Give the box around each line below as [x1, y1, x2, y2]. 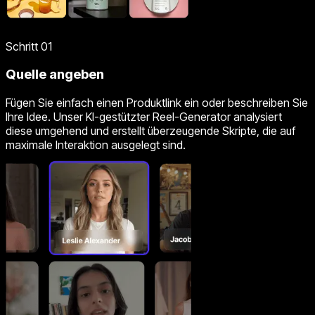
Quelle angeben [6, 66, 104, 83]
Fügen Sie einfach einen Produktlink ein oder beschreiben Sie [6, 96, 308, 110]
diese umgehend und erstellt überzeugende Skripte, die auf [6, 124, 295, 139]
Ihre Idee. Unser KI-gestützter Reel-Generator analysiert [6, 110, 282, 124]
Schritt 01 [6, 39, 52, 53]
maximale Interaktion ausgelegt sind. [6, 138, 186, 153]
